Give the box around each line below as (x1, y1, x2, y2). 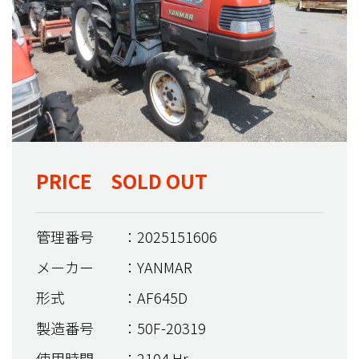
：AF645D (123, 286, 188, 308)
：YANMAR (123, 256, 192, 277)
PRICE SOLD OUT (36, 166, 208, 195)
